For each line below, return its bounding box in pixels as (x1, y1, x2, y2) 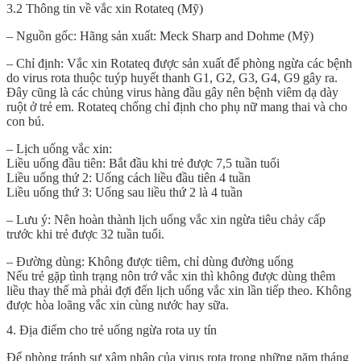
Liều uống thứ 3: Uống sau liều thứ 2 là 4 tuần (6, 185, 243, 199)
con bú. (6, 114, 44, 128)
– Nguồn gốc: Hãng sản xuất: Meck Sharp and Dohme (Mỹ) (6, 28, 313, 43)
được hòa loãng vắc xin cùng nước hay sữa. (6, 297, 229, 312)
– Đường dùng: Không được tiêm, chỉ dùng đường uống (6, 254, 293, 268)
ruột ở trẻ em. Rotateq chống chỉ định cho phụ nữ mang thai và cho (6, 99, 347, 114)
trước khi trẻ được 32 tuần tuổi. (6, 226, 164, 241)
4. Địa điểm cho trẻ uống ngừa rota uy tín (6, 322, 217, 337)
